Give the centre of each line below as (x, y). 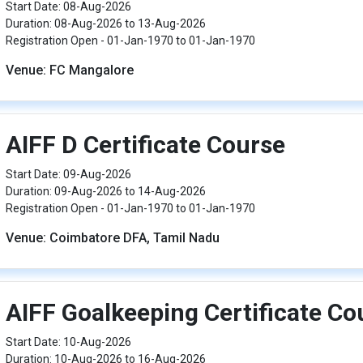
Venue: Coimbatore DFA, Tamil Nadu (112, 238)
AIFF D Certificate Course (145, 145)
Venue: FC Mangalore (69, 70)
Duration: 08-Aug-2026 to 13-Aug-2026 (105, 23)
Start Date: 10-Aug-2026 (68, 342)
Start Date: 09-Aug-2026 (68, 174)
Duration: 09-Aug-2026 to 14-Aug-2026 (105, 191)
